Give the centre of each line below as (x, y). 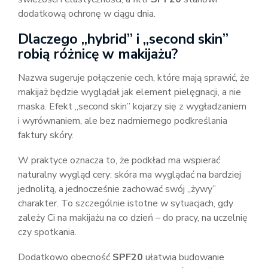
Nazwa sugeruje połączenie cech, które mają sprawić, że (134, 78)
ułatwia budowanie (184, 257)
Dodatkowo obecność (65, 257)
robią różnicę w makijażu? (98, 54)
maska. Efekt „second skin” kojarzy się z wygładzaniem (132, 106)
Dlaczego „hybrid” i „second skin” (123, 39)
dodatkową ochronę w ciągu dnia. (87, 14)
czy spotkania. (47, 232)
